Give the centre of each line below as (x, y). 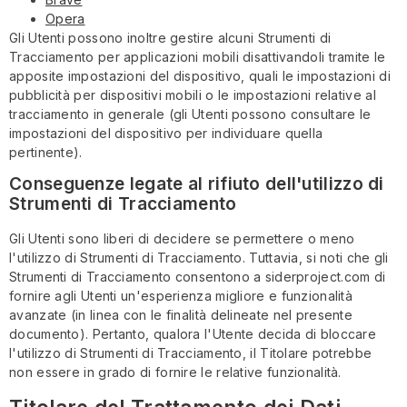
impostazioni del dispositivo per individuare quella (166, 133)
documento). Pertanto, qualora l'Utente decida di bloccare (193, 334)
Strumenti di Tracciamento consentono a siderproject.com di (198, 277)
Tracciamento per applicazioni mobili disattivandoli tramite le (198, 56)
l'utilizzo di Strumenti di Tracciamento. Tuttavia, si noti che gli (199, 258)
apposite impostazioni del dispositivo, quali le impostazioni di (200, 75)
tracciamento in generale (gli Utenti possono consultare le (190, 114)
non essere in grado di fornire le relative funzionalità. (175, 372)
